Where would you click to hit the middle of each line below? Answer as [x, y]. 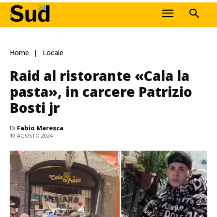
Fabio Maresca [40, 128]
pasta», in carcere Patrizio [101, 91]
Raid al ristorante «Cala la [100, 75]
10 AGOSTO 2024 [31, 136]
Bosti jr [35, 107]
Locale [53, 53]
